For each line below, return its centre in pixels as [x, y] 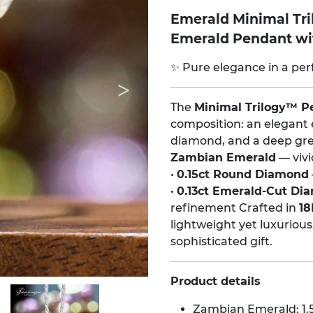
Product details [216, 282]
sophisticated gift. [221, 242]
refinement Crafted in [235, 208]
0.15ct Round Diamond [243, 175]
